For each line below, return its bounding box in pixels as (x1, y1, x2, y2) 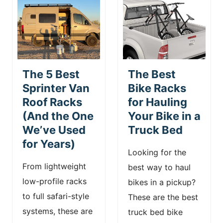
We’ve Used (22, 123, 86, 136)
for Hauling (128, 95, 187, 109)
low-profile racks (22, 176, 87, 186)
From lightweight (22, 161, 86, 171)
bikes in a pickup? (128, 177, 196, 187)
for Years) (22, 137, 75, 150)
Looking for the (128, 147, 186, 157)
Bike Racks (128, 81, 186, 95)
